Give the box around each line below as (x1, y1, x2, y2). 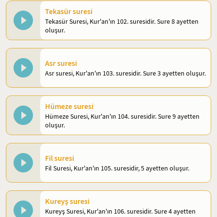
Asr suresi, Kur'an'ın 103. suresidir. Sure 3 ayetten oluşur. (45, 69, 206, 77)
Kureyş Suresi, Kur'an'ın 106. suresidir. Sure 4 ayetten (45, 207, 196, 216)
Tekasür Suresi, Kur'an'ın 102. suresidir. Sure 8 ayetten (45, 17, 199, 26)
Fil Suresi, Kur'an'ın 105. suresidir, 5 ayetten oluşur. (45, 164, 189, 172)
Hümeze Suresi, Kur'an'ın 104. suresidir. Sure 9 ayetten (45, 112, 200, 121)
